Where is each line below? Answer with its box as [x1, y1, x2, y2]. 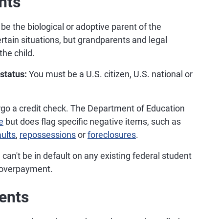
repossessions [20, 130, 76, 140]
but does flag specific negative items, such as [3, 116, 181, 127]
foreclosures [88, 130, 136, 140]
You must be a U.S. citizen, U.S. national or [27, 69, 193, 79]
